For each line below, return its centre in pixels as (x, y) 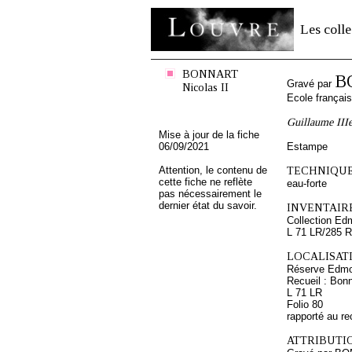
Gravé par (311, 84)
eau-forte (307, 183)
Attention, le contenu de (213, 170)
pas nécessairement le (210, 194)
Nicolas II (205, 87)
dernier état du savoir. (208, 205)
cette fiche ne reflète (205, 182)
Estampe (307, 147)
